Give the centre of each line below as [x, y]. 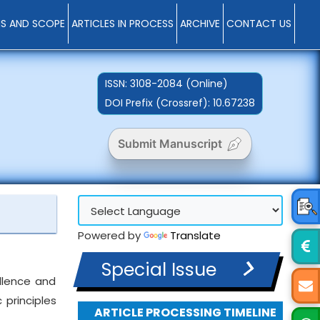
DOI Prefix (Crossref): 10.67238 [180, 103]
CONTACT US [259, 24]
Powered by [110, 235]
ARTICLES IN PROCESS [123, 24]
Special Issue [159, 270]
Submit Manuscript [170, 144]
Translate [195, 235]
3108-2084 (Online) [179, 84]
